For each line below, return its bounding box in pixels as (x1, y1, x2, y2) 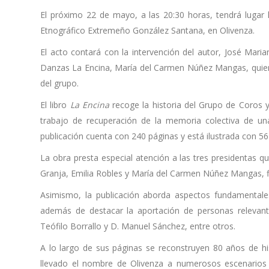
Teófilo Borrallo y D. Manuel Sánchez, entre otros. (40, 220, 235, 232)
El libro (40, 98, 70, 110)
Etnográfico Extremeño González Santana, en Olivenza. (40, 24, 255, 36)
